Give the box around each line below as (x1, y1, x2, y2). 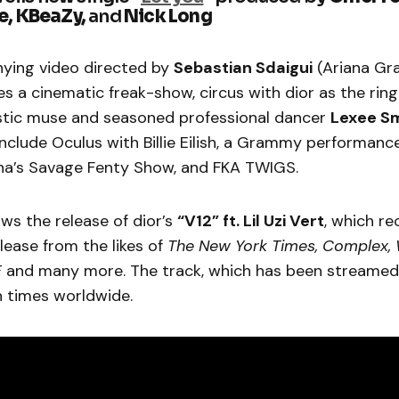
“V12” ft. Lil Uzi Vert (177, 210, 324, 232)
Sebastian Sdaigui (174, 57, 313, 79)
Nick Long (124, 5, 212, 28)
